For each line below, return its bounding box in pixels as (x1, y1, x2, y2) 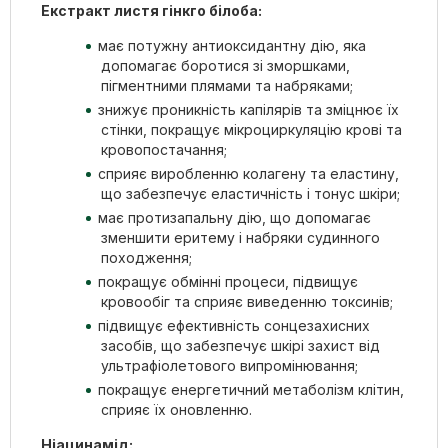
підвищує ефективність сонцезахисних (98, 316, 370, 334)
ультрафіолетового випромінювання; (101, 356, 358, 374)
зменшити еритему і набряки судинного (101, 228, 380, 246)
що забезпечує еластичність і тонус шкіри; (101, 184, 400, 202)
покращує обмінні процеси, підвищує (98, 272, 358, 290)
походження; (101, 248, 192, 266)
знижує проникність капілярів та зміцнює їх (98, 100, 399, 118)
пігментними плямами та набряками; (101, 76, 353, 94)
